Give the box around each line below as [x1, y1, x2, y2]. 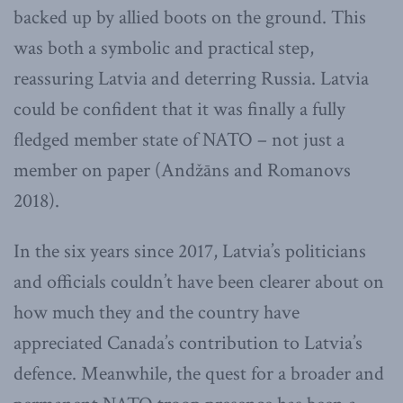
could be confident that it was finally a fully [13, 96, 345, 123]
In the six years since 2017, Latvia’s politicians [13, 238, 366, 265]
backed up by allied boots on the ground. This [13, 4, 366, 31]
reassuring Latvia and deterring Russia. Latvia [13, 66, 369, 93]
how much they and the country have [13, 300, 300, 327]
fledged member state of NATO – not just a [13, 127, 345, 154]
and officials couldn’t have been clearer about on [13, 269, 384, 296]
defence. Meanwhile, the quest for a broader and [13, 361, 384, 388]
